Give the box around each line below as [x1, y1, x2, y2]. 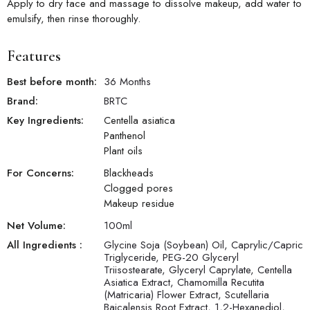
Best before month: [7, 74, 97, 90]
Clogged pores [104, 181, 173, 197]
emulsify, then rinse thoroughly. [7, 11, 140, 27]
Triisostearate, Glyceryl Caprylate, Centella [104, 262, 292, 278]
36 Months [104, 74, 151, 90]
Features [7, 47, 61, 66]
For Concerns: [7, 165, 74, 181]
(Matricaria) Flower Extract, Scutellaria [104, 287, 269, 303]
